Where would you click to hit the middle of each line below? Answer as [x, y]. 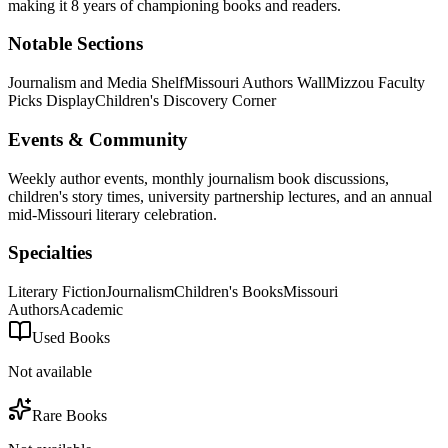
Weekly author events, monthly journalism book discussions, [198, 178]
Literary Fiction [57, 291]
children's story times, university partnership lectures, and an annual [220, 196]
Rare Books [69, 415]
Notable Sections [75, 44]
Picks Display [51, 101]
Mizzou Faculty [375, 83]
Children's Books [228, 291]
